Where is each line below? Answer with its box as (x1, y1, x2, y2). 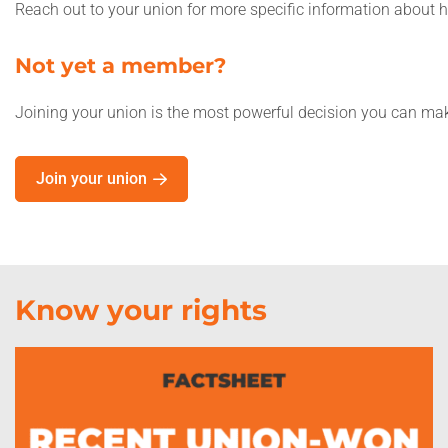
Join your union (36, 169, 147, 188)
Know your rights (15, 293, 267, 327)
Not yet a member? (15, 53, 226, 78)
